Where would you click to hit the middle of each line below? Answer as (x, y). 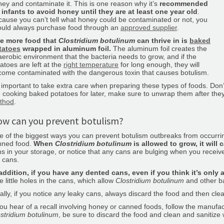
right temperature (91, 64)
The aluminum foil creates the (159, 48)
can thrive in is (162, 40)
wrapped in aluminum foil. (66, 48)
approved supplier (149, 27)
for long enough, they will (159, 64)
